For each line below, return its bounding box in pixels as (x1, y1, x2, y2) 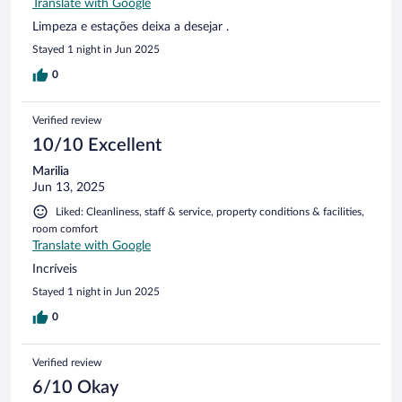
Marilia (32, 164, 69, 178)
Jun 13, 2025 (32, 180, 105, 194)
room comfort (32, 223, 98, 234)
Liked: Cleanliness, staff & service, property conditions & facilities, (56, 205, 364, 217)
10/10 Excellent (32, 135, 162, 154)
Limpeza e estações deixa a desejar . (32, 20, 229, 33)
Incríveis (32, 262, 77, 275)
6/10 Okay (32, 378, 118, 397)
